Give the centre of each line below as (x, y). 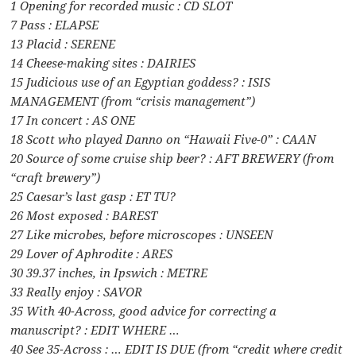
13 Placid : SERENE (63, 43)
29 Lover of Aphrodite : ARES (92, 253)
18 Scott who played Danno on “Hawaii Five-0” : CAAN (163, 139)
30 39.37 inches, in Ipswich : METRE (109, 272)
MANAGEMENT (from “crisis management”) (133, 101)
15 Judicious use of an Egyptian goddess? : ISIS (141, 81)
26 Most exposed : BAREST (84, 215)
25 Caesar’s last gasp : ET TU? (93, 196)
